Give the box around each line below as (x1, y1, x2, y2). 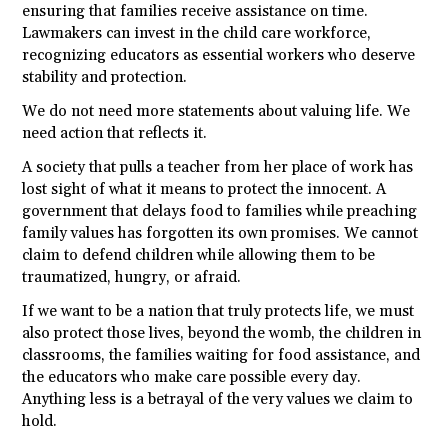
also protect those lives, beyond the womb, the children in (22, 324, 422, 344)
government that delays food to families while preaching (22, 202, 418, 222)
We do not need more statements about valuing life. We (22, 102, 411, 122)
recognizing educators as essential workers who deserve (22, 46, 416, 66)
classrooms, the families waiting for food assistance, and (22, 346, 421, 366)
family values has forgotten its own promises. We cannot (22, 224, 419, 244)
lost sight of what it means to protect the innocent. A (22, 180, 387, 200)
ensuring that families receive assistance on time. (22, 2, 369, 22)
